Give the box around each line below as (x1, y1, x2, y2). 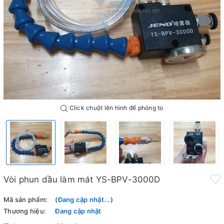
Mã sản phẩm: (3, 195, 47, 204)
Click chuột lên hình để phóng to (67, 104, 163, 112)
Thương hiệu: (3, 207, 46, 215)
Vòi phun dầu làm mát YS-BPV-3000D (3, 174, 160, 185)
